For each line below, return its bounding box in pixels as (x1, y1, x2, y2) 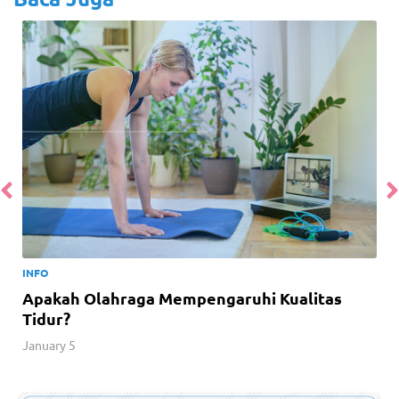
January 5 (22, 337, 76, 354)
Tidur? (22, 308, 70, 330)
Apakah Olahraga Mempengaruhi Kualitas (22, 288, 342, 309)
